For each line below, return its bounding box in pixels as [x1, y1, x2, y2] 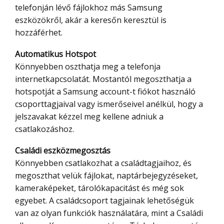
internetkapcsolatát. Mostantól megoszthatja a [15, 73, 191, 85]
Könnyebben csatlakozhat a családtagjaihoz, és [15, 157, 191, 169]
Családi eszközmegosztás [20, 145, 110, 156]
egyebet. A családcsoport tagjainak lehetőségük [15, 195, 194, 206]
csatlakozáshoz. [15, 123, 74, 135]
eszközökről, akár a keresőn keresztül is [15, 14, 166, 26]
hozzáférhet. [15, 27, 62, 38]
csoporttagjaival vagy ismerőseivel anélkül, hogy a [15, 98, 203, 110]
